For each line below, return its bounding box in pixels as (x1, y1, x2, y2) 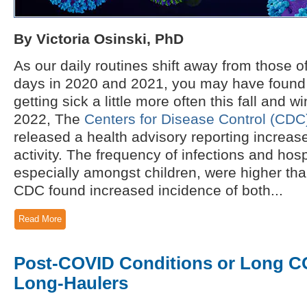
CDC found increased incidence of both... (14, 182, 283, 198)
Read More (19, 213, 62, 224)
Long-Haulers (14, 272, 128, 293)
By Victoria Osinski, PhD (14, 30, 184, 47)
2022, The (14, 110, 84, 127)
